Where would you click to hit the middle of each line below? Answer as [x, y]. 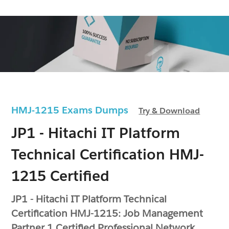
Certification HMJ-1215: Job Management [107, 213]
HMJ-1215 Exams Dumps [75, 110]
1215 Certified [61, 176]
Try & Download [169, 110]
